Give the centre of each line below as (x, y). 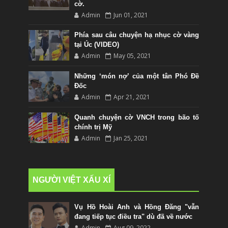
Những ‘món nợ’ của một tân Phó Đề (137, 76)
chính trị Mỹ (93, 127)
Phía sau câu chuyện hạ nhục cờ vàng (137, 35)
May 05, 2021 (133, 55)
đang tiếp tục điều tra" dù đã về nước (134, 216)
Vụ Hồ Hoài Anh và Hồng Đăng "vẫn (137, 207)
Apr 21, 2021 (132, 97)
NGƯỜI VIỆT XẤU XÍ (72, 180)
